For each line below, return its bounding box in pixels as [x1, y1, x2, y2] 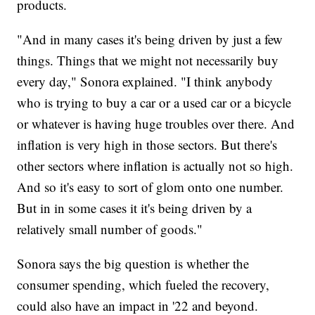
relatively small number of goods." [17, 219, 203, 238]
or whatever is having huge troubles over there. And [17, 114, 295, 132]
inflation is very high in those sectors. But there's [17, 135, 278, 153]
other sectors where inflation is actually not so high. [17, 156, 294, 174]
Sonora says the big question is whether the [17, 254, 250, 272]
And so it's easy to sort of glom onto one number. [17, 177, 284, 195]
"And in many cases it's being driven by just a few [17, 30, 283, 48]
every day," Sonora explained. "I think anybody [17, 72, 274, 90]
